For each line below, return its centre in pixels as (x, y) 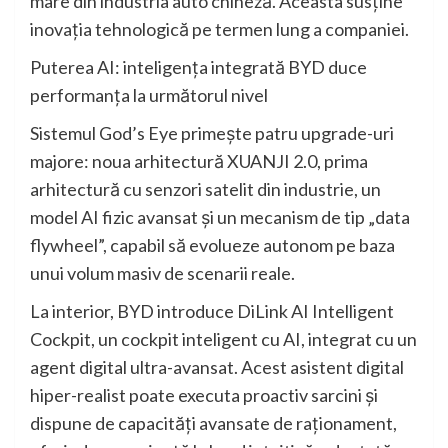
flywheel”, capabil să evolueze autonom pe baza (212, 245)
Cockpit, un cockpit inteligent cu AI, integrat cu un (223, 339)
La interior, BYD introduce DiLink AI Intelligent (212, 311)
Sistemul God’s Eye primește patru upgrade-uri (212, 133)
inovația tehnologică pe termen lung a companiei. (219, 29)
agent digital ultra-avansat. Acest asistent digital (217, 367)
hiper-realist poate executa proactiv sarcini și (204, 395)
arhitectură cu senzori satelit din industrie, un (205, 189)
